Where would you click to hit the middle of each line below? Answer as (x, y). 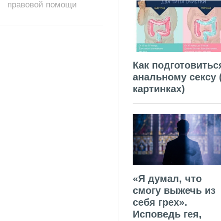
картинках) (159, 89)
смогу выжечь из (174, 190)
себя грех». (160, 202)
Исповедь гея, (167, 214)
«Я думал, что (167, 178)
